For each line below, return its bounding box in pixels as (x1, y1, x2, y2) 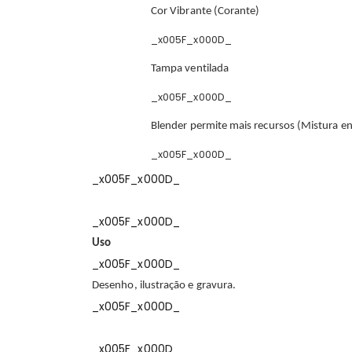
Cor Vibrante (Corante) (151, 5, 260, 17)
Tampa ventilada (151, 62, 229, 75)
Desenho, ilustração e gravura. (92, 279, 236, 291)
